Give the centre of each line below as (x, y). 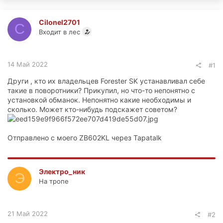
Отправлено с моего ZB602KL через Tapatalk (85, 137)
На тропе (54, 181)
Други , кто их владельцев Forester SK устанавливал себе (106, 81)
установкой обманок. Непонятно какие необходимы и (99, 100)
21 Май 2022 (28, 213)
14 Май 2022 (28, 64)
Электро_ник (62, 171)
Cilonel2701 (59, 22)
